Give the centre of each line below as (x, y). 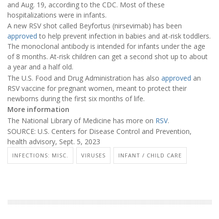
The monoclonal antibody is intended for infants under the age (106, 46)
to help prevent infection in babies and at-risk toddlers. (125, 36)
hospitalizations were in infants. (57, 15)
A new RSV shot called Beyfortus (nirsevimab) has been (95, 26)
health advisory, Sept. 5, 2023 (54, 141)
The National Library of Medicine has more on (81, 120)
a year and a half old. (40, 67)
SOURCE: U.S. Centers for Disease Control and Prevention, (99, 131)
